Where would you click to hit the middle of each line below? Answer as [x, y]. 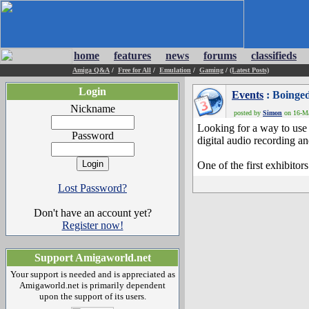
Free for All [134, 70]
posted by [247, 113]
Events [248, 95]
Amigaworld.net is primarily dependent [92, 285]
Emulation [175, 70]
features [132, 56]
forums [220, 56]
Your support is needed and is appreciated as [92, 274]
